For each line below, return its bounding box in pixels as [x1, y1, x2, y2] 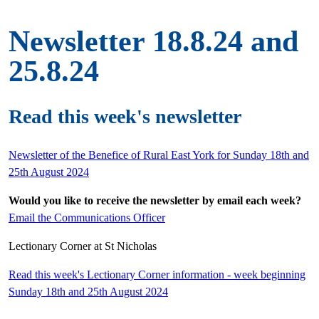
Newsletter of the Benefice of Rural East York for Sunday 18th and [9, 148, 309, 161]
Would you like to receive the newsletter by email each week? [9, 194, 301, 206]
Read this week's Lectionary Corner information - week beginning [9, 268, 305, 281]
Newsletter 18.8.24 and [9, 25, 298, 58]
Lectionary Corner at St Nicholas [9, 239, 157, 252]
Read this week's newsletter [9, 105, 241, 127]
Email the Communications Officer [9, 211, 165, 224]
